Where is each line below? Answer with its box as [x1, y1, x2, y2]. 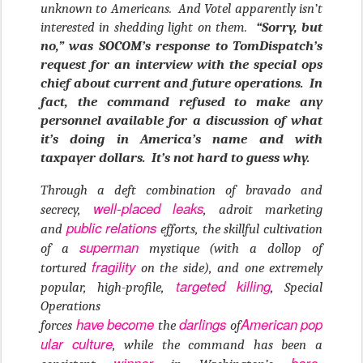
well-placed [93, 199, 160, 219]
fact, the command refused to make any [41, 94, 322, 110]
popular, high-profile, [41, 280, 176, 296]
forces [41, 318, 76, 334]
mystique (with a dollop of [138, 241, 323, 257]
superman [79, 237, 139, 258]
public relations [66, 218, 157, 238]
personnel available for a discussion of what [41, 113, 322, 129]
